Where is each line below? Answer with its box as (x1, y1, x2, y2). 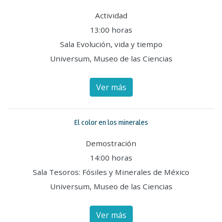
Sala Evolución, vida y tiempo (59, 39, 163, 49)
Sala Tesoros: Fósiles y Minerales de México (33, 166, 189, 177)
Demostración (86, 138, 136, 148)
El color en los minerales (74, 117, 148, 127)
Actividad (95, 10, 127, 20)
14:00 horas (90, 152, 132, 163)
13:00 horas (90, 24, 132, 35)
